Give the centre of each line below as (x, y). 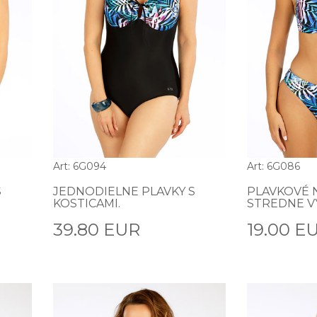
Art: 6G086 (273, 167)
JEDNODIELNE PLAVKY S (124, 192)
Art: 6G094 (79, 167)
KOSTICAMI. (86, 204)
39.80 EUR (96, 230)
